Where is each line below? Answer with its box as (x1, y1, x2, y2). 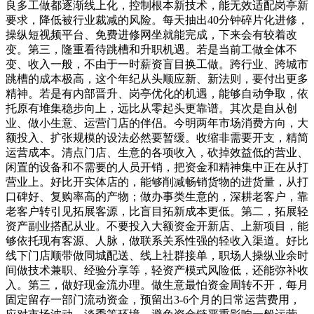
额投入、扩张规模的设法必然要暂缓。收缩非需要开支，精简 (6, 132, 308, 144)
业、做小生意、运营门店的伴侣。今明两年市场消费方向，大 (6, 117, 308, 129)
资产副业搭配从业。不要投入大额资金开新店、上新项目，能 (6, 220, 308, 232)
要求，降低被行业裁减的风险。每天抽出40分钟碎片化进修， (6, 14, 308, 26)
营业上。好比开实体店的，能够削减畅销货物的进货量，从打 (6, 176, 308, 188)
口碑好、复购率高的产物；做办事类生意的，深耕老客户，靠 (6, 191, 308, 203)
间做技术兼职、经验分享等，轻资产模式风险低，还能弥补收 (6, 264, 308, 276)
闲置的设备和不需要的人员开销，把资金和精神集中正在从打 (6, 161, 308, 173)
